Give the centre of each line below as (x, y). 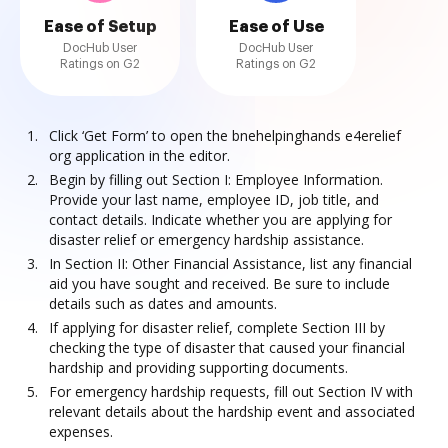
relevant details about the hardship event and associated (232, 411)
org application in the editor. (139, 155)
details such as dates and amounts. (163, 303)
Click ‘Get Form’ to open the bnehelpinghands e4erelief (225, 135)
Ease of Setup (100, 27)
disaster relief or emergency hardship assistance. (206, 239)
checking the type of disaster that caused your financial (227, 347)
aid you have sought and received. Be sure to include (219, 283)
